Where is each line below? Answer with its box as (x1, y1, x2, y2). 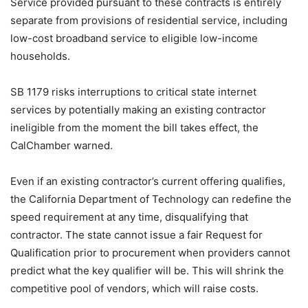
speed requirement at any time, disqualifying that (10, 210, 248, 223)
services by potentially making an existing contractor (10, 103, 266, 116)
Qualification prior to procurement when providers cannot (10, 246, 290, 259)
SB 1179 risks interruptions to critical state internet (10, 85, 256, 98)
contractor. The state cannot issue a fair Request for (10, 228, 263, 241)
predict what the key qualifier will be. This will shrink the (10, 264, 284, 277)
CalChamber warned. (10, 139, 113, 152)
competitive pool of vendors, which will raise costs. (10, 282, 258, 295)
